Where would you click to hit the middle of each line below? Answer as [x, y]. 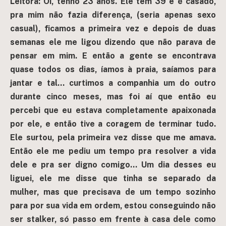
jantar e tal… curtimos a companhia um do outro [113, 83]
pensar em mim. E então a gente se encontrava [113, 56]
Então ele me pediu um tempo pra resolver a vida [113, 151]
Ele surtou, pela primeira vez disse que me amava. [113, 137]
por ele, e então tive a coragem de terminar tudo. [113, 124]
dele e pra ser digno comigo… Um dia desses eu [113, 165]
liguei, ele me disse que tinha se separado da [113, 178]
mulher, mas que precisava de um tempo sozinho [113, 192]
